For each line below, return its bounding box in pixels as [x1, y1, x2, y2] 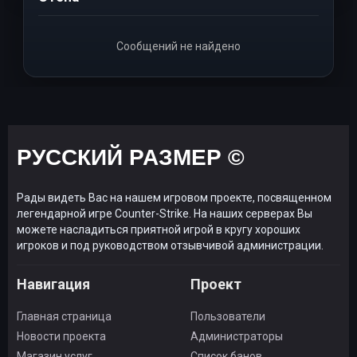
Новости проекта [17, 330, 106, 343]
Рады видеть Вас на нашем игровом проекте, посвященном [17, 191, 331, 204]
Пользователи [190, 310, 265, 323]
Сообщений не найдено [116, 39, 241, 53]
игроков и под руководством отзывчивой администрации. [17, 239, 324, 252]
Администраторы [190, 330, 283, 343]
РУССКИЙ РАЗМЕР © [17, 145, 245, 170]
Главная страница [17, 310, 112, 323]
